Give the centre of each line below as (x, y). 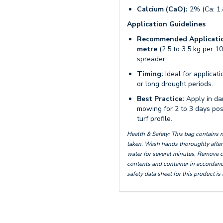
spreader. (152, 59)
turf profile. (155, 119)
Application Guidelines (166, 24)
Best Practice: (161, 99)
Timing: (150, 74)
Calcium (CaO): (162, 9)
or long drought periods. (175, 84)
